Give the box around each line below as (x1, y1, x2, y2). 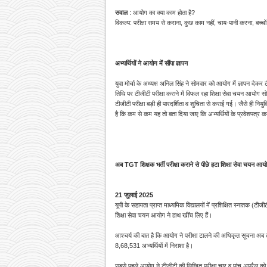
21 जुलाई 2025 (115, 191, 153, 199)
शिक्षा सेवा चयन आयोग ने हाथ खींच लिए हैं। (115, 212, 212, 219)
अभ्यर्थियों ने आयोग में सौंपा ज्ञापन (115, 60, 188, 67)
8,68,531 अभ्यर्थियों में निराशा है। (115, 242, 193, 250)
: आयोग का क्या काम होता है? (128, 9, 195, 17)
